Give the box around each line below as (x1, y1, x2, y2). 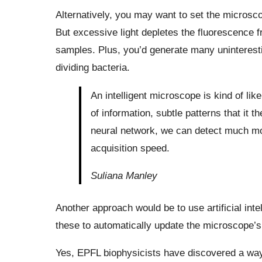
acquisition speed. (90, 142, 170, 154)
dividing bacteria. (55, 61, 130, 74)
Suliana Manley (90, 169, 157, 181)
